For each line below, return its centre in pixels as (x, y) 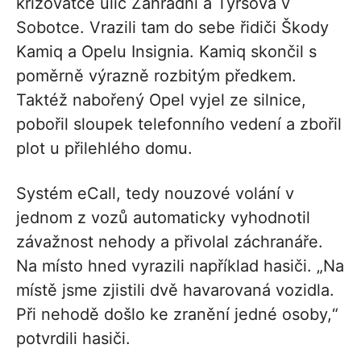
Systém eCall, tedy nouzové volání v (155, 193)
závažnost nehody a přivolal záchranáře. (170, 241)
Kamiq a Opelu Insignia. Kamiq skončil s (166, 51)
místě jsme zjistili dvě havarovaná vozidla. (175, 290)
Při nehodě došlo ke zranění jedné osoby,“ (177, 314)
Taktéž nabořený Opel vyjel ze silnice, (161, 100)
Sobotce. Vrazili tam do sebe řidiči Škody (172, 27)
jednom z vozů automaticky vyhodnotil (163, 217)
